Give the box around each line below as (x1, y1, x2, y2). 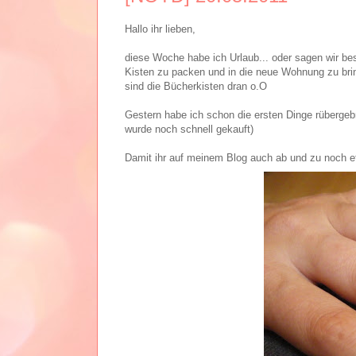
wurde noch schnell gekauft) (125, 123, 253, 136)
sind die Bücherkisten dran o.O (125, 80, 267, 93)
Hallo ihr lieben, (125, 23, 195, 36)
